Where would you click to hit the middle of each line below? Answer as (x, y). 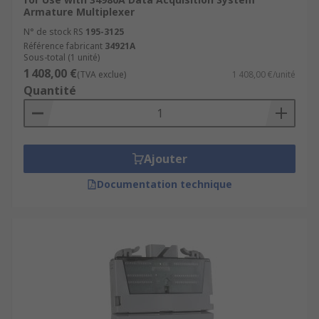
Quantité (50, 90)
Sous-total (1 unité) (62, 57)
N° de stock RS (53, 32)
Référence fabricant (63, 46)
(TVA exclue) (101, 74)
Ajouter (165, 159)
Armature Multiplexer (79, 12)
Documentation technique (164, 184)
